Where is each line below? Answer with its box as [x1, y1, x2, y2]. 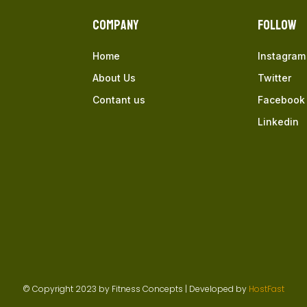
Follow [257, 12, 297, 38]
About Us [92, 71, 136, 84]
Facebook [257, 93, 305, 106]
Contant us [92, 93, 145, 106]
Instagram [257, 49, 306, 62]
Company [92, 12, 138, 38]
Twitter [257, 71, 291, 84]
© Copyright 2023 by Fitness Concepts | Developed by [23, 282, 249, 295]
